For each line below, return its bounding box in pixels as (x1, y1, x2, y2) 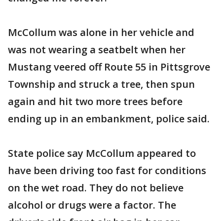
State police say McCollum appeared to (8, 147, 196, 160)
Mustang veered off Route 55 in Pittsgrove (8, 60, 210, 74)
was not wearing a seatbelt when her (8, 43, 185, 57)
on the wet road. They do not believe (8, 181, 184, 195)
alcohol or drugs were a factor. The (8, 198, 176, 212)
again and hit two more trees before (8, 95, 183, 109)
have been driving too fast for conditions (8, 164, 206, 178)
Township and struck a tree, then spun (8, 77, 195, 91)
